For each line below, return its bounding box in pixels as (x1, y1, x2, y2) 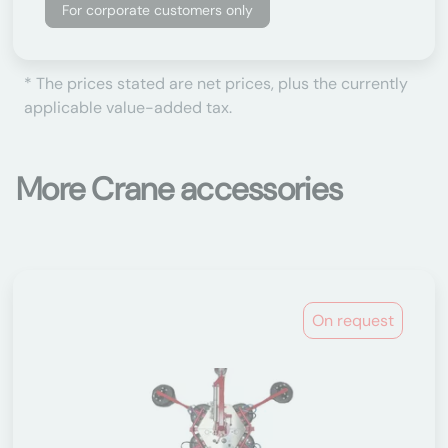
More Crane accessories (16, 168, 343, 210)
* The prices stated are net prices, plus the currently (24, 73, 408, 94)
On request (312, 310, 394, 331)
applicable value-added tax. (24, 97, 232, 118)
